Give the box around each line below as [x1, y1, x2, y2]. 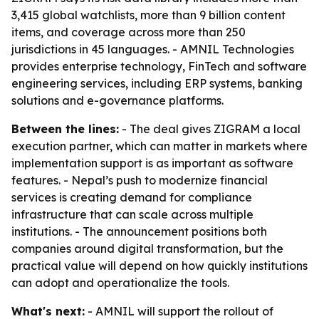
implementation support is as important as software [11, 156, 293, 170]
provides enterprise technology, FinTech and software [11, 59, 307, 73]
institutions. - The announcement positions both [11, 224, 267, 239]
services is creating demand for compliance [11, 190, 252, 204]
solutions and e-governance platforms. [11, 93, 224, 108]
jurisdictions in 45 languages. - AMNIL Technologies [11, 42, 294, 56]
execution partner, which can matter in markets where [11, 139, 308, 153]
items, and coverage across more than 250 [11, 25, 246, 39]
